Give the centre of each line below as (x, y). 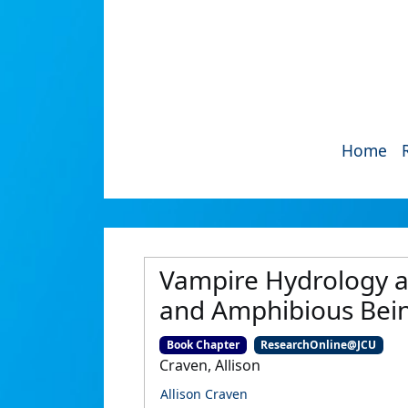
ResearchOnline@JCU (319, 345)
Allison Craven (204, 394)
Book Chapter (203, 345)
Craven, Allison (210, 366)
